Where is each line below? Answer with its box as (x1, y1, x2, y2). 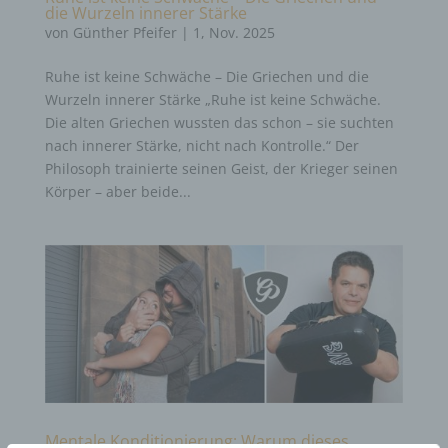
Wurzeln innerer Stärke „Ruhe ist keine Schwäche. (44, 90, 381, 110)
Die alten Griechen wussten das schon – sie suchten (44, 113, 394, 133)
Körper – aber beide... (44, 182, 191, 202)
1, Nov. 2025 (192, 23, 275, 43)
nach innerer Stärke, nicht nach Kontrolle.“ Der (44, 136, 359, 156)
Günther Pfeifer (72, 23, 177, 43)
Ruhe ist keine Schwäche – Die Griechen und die (44, 67, 369, 87)
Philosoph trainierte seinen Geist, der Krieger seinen (44, 159, 398, 179)
